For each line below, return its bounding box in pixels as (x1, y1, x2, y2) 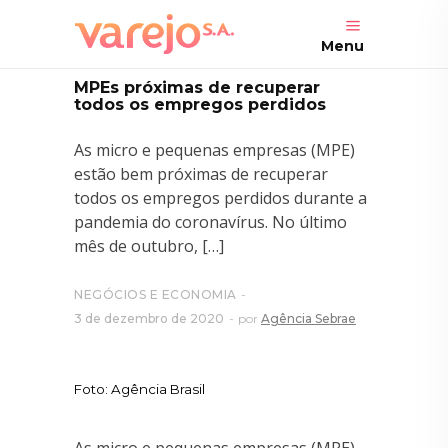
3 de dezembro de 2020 (74, 311, 224, 326)
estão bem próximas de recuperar (74, 163, 328, 185)
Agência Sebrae (261, 311, 356, 326)
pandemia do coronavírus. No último (74, 211, 347, 233)
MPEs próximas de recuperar (74, 78, 320, 97)
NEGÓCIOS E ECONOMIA (74, 287, 237, 302)
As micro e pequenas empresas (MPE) (74, 139, 355, 161)
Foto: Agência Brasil (74, 381, 205, 397)
